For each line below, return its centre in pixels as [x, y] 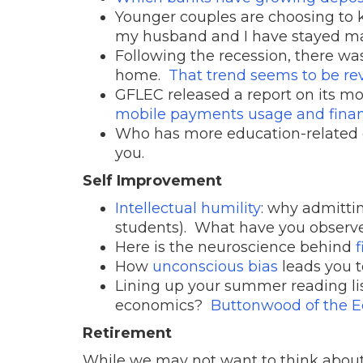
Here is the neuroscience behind [235, 247]
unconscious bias [215, 266]
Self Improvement [152, 180]
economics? [163, 305]
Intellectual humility [188, 208]
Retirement [127, 333]
